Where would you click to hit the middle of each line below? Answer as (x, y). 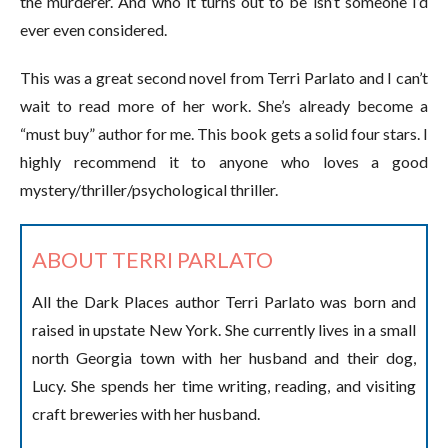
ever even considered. (93, 29)
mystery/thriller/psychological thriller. (149, 189)
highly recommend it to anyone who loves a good (224, 161)
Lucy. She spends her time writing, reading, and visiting (224, 385)
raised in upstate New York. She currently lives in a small (224, 329)
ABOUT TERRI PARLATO (152, 259)
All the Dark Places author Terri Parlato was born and (224, 301)
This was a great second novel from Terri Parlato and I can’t (224, 77)
